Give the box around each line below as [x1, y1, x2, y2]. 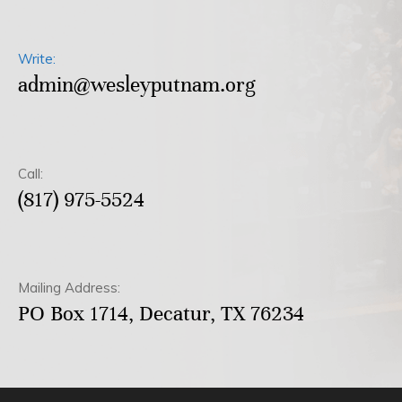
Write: [18, 49, 56, 67]
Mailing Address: [18, 279, 120, 297]
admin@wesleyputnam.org [18, 71, 256, 98]
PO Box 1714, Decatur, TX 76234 [18, 301, 304, 328]
